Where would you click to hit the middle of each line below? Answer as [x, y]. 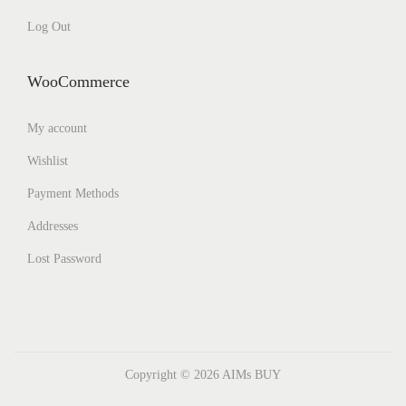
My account [57, 128]
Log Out [49, 27]
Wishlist [48, 161]
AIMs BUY [251, 375]
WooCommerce [78, 82]
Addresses [53, 226]
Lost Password [64, 259]
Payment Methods [73, 193]
